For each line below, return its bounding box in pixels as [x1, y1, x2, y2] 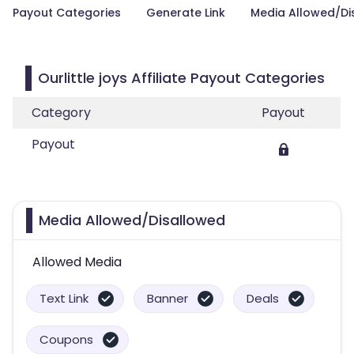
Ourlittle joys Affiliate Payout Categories [38, 68, 325, 88]
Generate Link [146, 5, 225, 21]
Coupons [40, 331, 93, 348]
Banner [147, 290, 188, 307]
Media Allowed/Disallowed [39, 210, 225, 230]
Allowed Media [32, 253, 122, 271]
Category [32, 104, 91, 122]
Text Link [40, 290, 88, 307]
